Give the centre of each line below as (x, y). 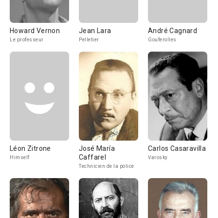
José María (97, 148)
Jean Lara (95, 31)
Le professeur (27, 40)
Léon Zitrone (30, 148)
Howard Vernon (35, 31)
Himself (20, 157)
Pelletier (89, 40)
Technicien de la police (107, 166)
